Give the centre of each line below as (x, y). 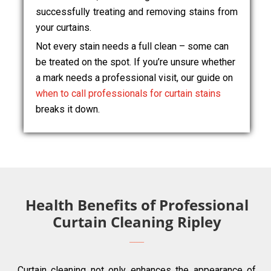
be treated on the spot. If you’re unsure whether (135, 62)
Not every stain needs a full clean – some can (132, 46)
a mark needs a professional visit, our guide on (134, 78)
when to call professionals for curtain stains (128, 93)
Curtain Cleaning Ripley (137, 222)
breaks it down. (68, 109)
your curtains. (64, 28)
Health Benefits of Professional (137, 205)
